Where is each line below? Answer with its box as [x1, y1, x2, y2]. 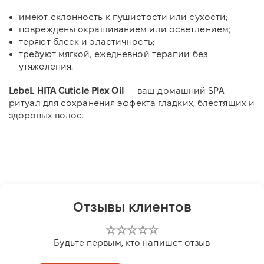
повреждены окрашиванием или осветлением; [19, 24, 230, 34]
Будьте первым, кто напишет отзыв [54, 237, 210, 247]
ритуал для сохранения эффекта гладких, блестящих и [9, 97, 255, 108]
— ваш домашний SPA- [123, 85, 229, 95]
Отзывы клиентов [72, 199, 192, 214]
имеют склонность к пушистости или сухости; [19, 11, 228, 22]
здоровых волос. [9, 110, 87, 120]
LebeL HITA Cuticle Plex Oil [9, 85, 124, 95]
